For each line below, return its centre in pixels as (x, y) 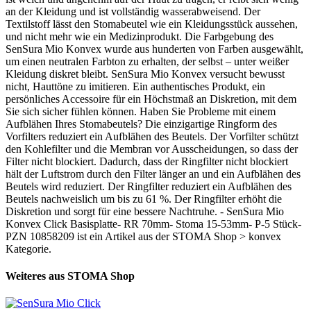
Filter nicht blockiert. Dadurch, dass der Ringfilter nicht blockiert (147, 161)
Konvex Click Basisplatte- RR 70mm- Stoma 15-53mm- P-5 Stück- (153, 224)
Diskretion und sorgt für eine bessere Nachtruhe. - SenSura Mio (145, 211)
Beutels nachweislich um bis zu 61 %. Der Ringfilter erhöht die (144, 199)
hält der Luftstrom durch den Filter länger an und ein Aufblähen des (153, 174)
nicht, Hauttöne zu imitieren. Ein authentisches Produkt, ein (135, 86)
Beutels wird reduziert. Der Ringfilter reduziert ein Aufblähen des (149, 186)
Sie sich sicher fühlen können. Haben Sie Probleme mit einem (141, 111)
